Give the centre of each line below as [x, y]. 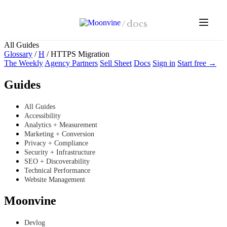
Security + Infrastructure [60, 152]
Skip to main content [36, 8]
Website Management [55, 179]
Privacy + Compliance [56, 143]
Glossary [18, 54]
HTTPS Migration [79, 54]
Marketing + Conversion [59, 134]
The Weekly [24, 63]
